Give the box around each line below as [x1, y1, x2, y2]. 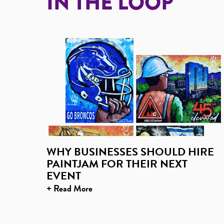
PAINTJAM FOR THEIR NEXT [46, 155, 187, 172]
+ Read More [46, 181, 92, 195]
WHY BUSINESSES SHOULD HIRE [46, 143, 214, 160]
